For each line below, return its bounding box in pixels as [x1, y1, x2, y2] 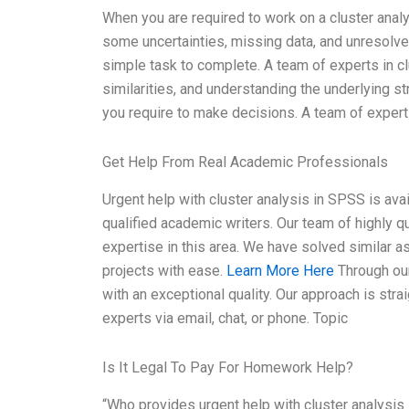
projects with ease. [102, 261, 226, 279]
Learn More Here [226, 261, 334, 279]
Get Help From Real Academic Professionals [102, 153, 388, 172]
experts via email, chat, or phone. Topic [102, 309, 348, 327]
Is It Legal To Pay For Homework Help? [102, 358, 353, 376]
